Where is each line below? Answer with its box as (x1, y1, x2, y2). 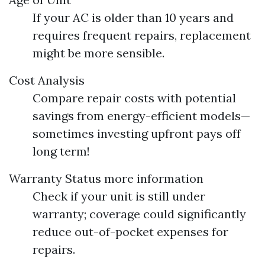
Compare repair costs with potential (33, 91, 236, 106)
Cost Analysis (9, 73, 85, 88)
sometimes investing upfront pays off (33, 126, 241, 141)
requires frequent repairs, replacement (33, 28, 251, 43)
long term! (33, 144, 90, 159)
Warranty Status (9, 171, 104, 186)
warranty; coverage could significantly (33, 206, 246, 222)
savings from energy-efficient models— (33, 108, 250, 124)
